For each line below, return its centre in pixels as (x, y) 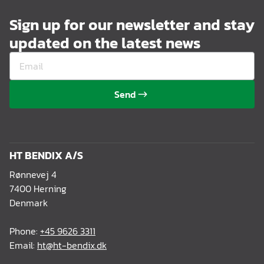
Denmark (29, 203)
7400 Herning (38, 189)
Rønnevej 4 (33, 175)
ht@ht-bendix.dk (72, 245)
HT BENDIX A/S (46, 156)
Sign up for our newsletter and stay (132, 25)
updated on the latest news (105, 43)
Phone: (25, 231)
